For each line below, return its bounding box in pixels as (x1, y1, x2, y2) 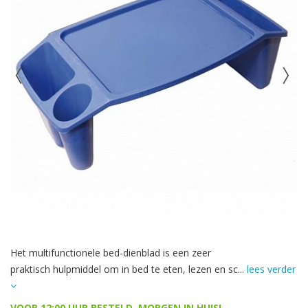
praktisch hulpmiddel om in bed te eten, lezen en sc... (10, 262, 247, 276)
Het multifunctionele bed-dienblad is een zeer (10, 245, 211, 259)
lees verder (247, 262, 296, 276)
